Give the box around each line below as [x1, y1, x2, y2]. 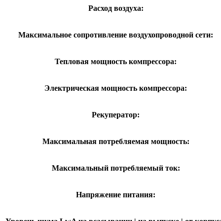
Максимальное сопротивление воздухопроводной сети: [18, 31, 213, 39]
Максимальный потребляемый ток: [51, 164, 180, 173]
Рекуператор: [92, 110, 140, 119]
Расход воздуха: [88, 4, 144, 13]
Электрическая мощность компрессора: [44, 84, 187, 93]
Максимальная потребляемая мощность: [42, 137, 189, 146]
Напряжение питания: [76, 190, 155, 199]
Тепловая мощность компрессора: [55, 57, 177, 66]
